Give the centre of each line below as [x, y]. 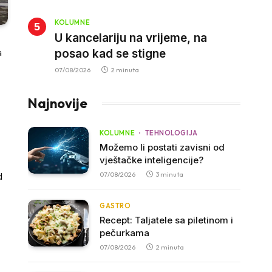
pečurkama [125, 233]
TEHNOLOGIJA [171, 133]
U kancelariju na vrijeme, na [131, 38]
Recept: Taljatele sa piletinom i [167, 220]
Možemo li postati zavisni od [162, 147]
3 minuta [170, 174]
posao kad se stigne [110, 54]
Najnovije [58, 103]
